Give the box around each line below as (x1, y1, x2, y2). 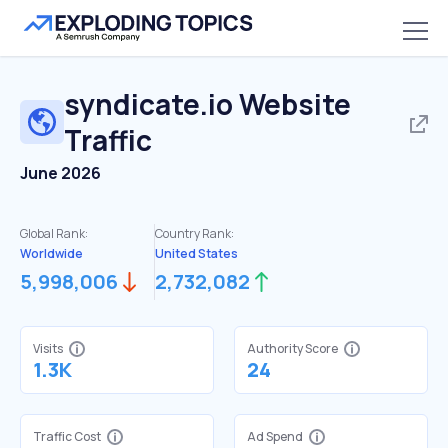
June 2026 (20, 162, 101, 184)
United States (155, 245, 238, 262)
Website (233, 85, 351, 123)
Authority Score (247, 340, 338, 357)
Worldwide (20, 245, 83, 262)
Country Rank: (155, 225, 234, 242)
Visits (33, 340, 63, 357)
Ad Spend (247, 428, 303, 445)
